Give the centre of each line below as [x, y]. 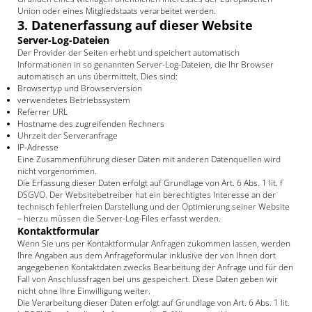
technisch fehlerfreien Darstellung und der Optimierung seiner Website [154, 206]
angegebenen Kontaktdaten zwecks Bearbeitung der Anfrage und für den [155, 267]
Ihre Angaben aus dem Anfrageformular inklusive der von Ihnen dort [147, 255]
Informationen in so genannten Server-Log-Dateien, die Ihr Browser [146, 64]
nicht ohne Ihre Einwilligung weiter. [84, 291]
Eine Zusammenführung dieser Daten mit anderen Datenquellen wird [149, 159]
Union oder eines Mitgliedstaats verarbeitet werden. [117, 11]
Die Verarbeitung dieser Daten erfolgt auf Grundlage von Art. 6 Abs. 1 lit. [154, 303]
